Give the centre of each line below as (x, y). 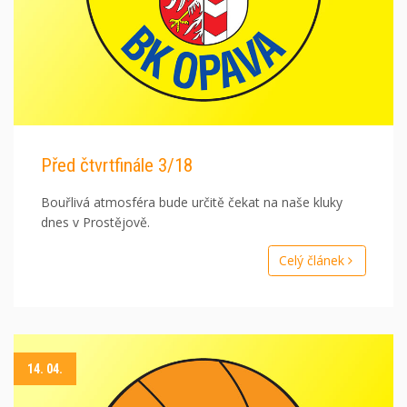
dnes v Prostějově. (95, 223)
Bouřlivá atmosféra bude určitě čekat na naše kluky (192, 203)
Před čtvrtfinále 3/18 (117, 166)
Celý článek (313, 261)
